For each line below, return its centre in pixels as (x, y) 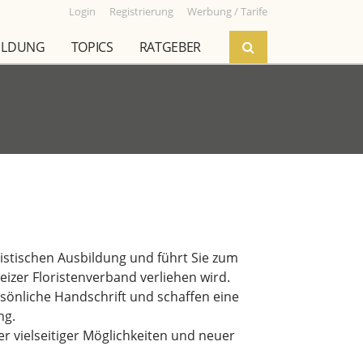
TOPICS (92, 47)
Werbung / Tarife (227, 11)
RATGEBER (170, 47)
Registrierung (142, 11)
